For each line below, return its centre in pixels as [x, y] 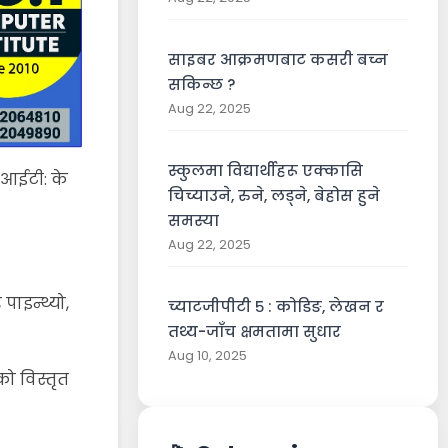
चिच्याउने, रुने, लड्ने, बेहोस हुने [274, 195]
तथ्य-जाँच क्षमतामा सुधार [254, 331]
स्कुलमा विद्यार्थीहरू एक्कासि [265, 170]
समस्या [193, 220]
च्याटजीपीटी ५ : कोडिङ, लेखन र [276, 306]
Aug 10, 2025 [207, 355]
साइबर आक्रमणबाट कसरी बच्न [278, 59]
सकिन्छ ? [201, 84]
